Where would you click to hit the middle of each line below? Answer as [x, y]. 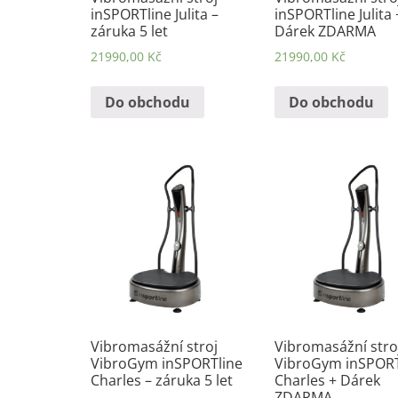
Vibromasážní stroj [154, 347]
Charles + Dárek [327, 381]
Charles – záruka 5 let [162, 381]
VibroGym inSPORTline [167, 364]
